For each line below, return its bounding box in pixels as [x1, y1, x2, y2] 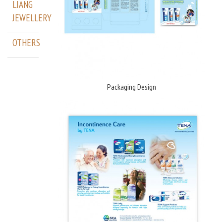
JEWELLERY [12, 12, 52, 24]
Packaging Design [107, 82, 157, 92]
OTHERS [12, 37, 40, 49]
